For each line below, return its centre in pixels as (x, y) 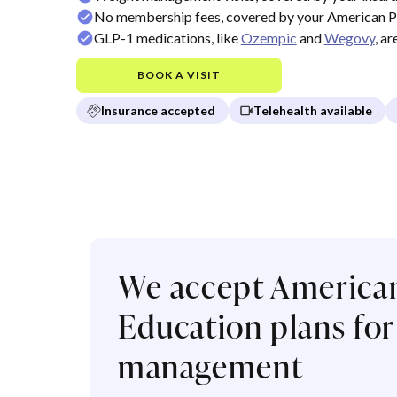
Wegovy (349, 37)
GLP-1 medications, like (167, 37)
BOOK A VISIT (179, 74)
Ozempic (269, 37)
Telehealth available (312, 110)
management (211, 366)
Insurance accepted (158, 110)
